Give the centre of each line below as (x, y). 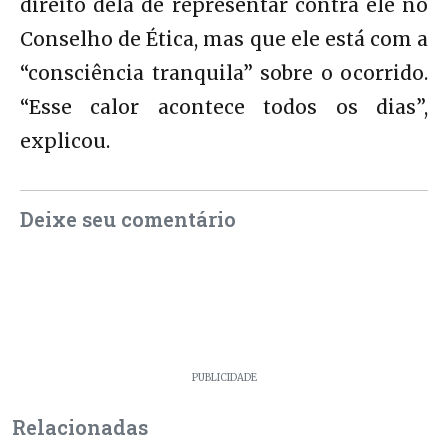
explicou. (65, 140)
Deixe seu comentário (128, 218)
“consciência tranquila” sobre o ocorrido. (224, 72)
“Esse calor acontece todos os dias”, (224, 106)
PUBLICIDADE (224, 377)
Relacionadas (80, 426)
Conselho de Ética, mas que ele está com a (224, 38)
